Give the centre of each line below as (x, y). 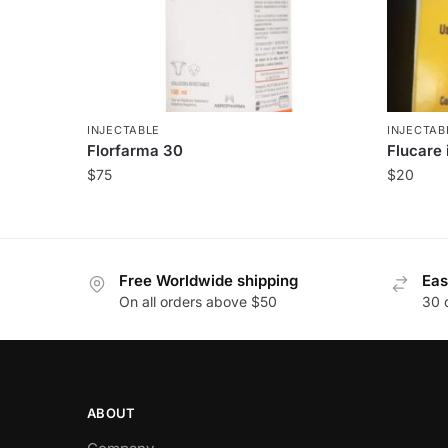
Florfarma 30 (135, 150)
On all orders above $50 (198, 301)
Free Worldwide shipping (208, 280)
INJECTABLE (124, 129)
